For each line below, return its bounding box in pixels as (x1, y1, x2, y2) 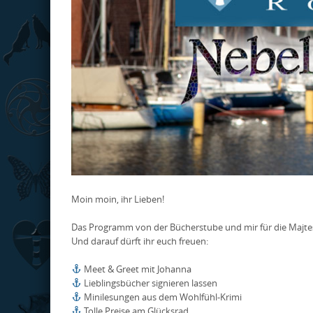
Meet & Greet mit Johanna (81, 263, 191, 275)
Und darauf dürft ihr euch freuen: (71, 235, 208, 247)
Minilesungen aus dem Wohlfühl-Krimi (81, 291, 242, 303)
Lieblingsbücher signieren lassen (81, 277, 217, 289)
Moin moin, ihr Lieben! (71, 193, 164, 205)
